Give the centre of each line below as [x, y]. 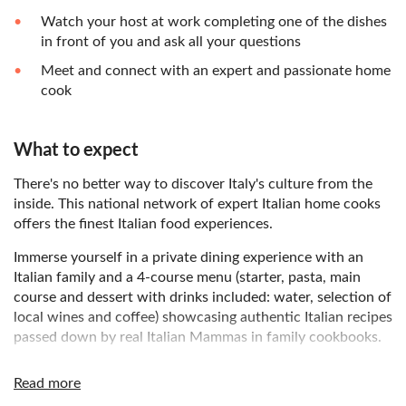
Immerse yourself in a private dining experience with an [188, 258]
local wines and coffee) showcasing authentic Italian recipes [203, 318]
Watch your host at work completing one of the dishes [214, 22]
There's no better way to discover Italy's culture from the [193, 184]
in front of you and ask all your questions [171, 42]
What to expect [76, 149]
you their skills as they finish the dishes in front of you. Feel [201, 391]
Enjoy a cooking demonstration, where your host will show [200, 371]
